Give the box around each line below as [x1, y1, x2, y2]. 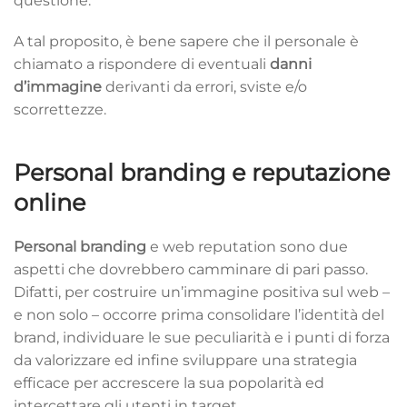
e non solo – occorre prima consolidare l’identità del [14, 305, 384, 323]
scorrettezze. [14, 100, 106, 118]
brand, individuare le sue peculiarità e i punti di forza [14, 328, 390, 346]
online [14, 187, 85, 216]
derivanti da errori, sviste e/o [102, 77, 307, 95]
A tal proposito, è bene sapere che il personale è [14, 32, 359, 50]
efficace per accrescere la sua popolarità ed [14, 373, 324, 392]
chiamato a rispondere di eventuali [14, 55, 270, 73]
